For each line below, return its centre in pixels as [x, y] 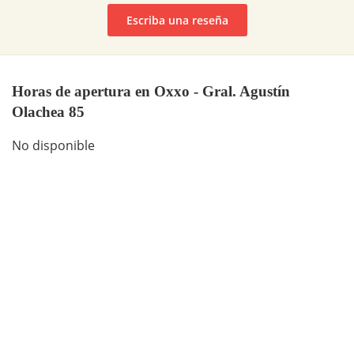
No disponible [53, 146]
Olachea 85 [48, 111]
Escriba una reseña [177, 20]
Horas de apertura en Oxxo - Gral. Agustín [151, 91]
